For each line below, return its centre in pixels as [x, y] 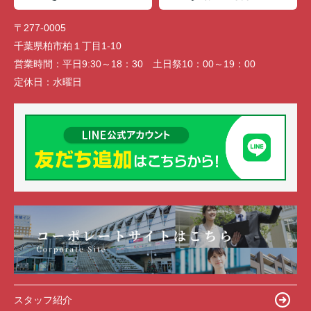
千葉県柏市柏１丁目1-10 [69, 45]
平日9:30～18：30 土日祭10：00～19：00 [159, 64]
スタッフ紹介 [43, 300]
